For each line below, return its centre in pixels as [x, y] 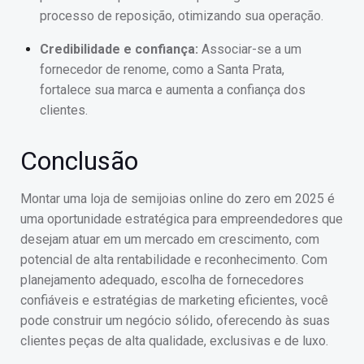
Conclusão [79, 161]
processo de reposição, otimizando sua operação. [182, 16]
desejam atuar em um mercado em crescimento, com [170, 240]
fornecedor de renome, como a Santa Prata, [162, 70]
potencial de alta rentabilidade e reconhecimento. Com [174, 260]
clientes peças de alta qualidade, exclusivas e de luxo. [174, 341]
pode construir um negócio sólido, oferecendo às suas [175, 321]
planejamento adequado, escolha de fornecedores [162, 280]
